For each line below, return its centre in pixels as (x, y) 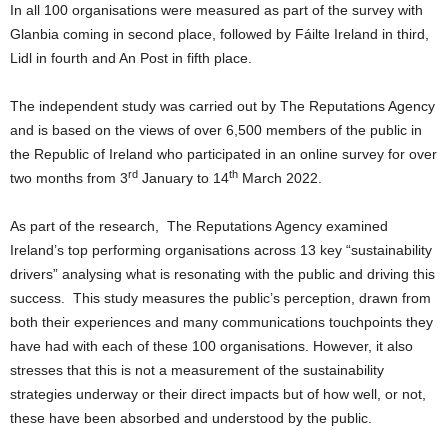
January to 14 (183, 178)
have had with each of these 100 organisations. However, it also (211, 346)
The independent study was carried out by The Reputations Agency (222, 106)
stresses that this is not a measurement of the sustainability (197, 370)
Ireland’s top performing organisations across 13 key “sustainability (221, 250)
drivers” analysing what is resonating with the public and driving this (222, 274)
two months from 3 (69, 178)
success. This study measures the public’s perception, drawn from (220, 298)
